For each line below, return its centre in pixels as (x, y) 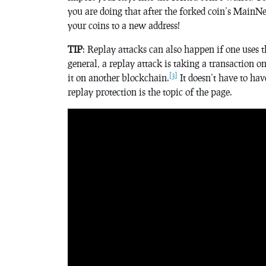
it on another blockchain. (118, 77)
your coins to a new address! (124, 25)
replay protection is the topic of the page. (150, 92)
